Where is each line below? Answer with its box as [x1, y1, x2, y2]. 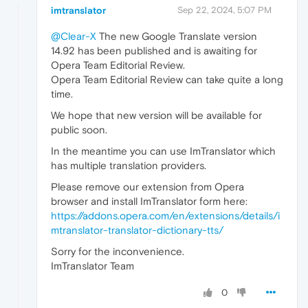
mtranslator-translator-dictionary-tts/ [51, 224, 223, 236]
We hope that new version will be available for [51, 109, 262, 122]
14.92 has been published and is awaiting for [51, 45, 257, 57]
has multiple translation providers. [51, 159, 206, 172]
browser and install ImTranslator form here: [51, 195, 247, 208]
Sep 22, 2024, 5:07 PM [177, 5, 272, 16]
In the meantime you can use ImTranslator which [51, 145, 276, 157]
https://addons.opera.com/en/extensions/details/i [51, 210, 280, 222]
